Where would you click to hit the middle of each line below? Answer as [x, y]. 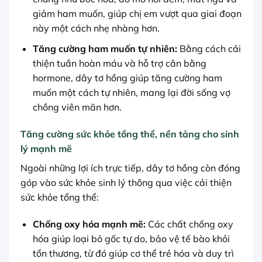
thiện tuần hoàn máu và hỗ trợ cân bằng [119, 63]
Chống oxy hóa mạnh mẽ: [89, 224]
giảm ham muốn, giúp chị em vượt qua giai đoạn [137, 14]
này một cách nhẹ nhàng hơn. [96, 28]
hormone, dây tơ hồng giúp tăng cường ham [127, 77]
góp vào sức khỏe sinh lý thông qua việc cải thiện [126, 182]
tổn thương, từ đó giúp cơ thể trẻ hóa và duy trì [133, 253]
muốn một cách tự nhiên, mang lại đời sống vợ [131, 92]
